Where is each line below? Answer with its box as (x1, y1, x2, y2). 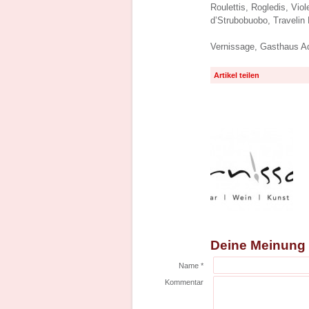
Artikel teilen (214, 71, 259, 79)
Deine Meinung (210, 238, 306, 252)
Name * (179, 261, 203, 270)
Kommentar (165, 278, 203, 286)
